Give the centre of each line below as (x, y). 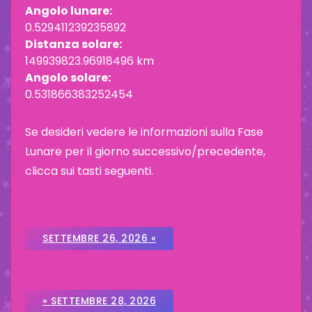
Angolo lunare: (69, 11)
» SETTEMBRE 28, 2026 (99, 301)
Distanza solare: (73, 45)
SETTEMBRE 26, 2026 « (99, 239)
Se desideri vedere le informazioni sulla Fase (144, 132)
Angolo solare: (68, 78)
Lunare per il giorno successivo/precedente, (145, 152)
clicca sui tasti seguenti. (89, 171)
